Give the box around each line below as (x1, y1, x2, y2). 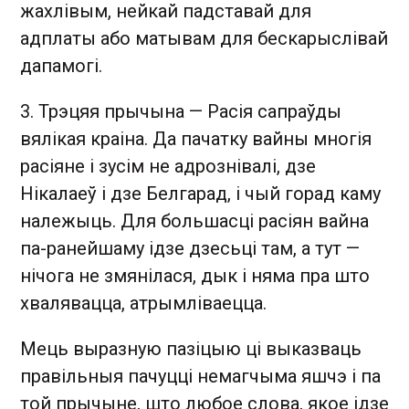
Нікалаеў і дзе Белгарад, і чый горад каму (20, 182, 381, 204)
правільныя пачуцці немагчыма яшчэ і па (20, 364, 381, 387)
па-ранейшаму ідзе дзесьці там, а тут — (20, 236, 360, 259)
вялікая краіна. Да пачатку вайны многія (20, 127, 372, 150)
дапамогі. (20, 54, 102, 77)
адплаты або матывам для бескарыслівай (20, 26, 388, 49)
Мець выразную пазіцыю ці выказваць (20, 337, 362, 360)
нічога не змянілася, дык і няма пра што (20, 264, 370, 287)
